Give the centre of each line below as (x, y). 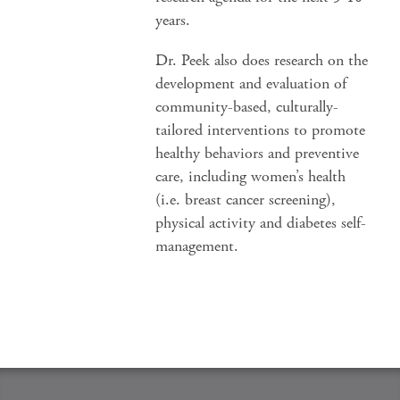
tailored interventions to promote (261, 130)
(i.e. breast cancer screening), (246, 200)
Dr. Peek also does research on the (262, 60)
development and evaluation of (251, 83)
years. (173, 20)
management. (197, 246)
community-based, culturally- (247, 107)
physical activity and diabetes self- (261, 223)
